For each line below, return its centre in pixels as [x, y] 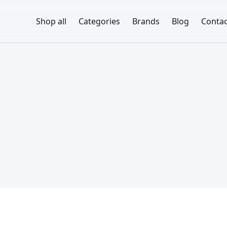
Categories [99, 21]
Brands [146, 21]
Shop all [51, 21]
